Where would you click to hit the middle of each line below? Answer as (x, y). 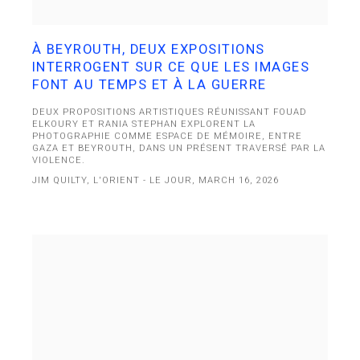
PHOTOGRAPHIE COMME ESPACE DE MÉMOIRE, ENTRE (167, 136)
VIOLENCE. (59, 160)
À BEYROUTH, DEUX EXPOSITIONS (148, 49)
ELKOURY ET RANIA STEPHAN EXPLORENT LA (144, 124)
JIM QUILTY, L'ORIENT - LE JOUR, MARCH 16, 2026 (155, 180)
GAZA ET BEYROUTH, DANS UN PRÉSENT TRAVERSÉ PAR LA (179, 148)
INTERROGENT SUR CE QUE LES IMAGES (171, 67)
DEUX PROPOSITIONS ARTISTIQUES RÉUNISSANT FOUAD (170, 112)
